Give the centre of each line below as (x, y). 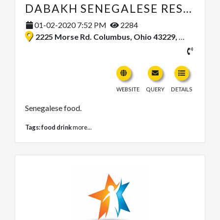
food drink (56, 127)
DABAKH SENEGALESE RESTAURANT (188, 8)
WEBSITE (128, 89)
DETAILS (182, 89)
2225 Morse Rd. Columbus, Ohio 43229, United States (107, 36)
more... (82, 127)
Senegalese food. (53, 108)
